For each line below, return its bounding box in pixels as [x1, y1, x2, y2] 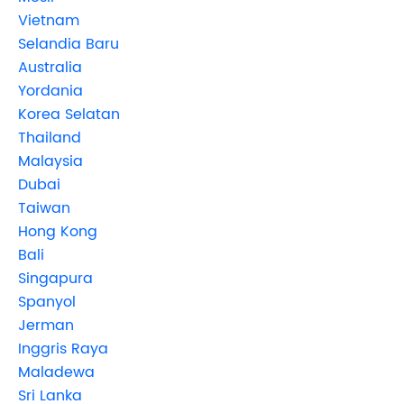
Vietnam [18, 8, 79, 32]
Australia [18, 55, 82, 79]
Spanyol [18, 289, 76, 314]
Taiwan [18, 196, 70, 220]
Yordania [18, 78, 83, 103]
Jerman [18, 313, 74, 337]
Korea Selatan [18, 102, 120, 126]
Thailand [18, 125, 81, 150]
